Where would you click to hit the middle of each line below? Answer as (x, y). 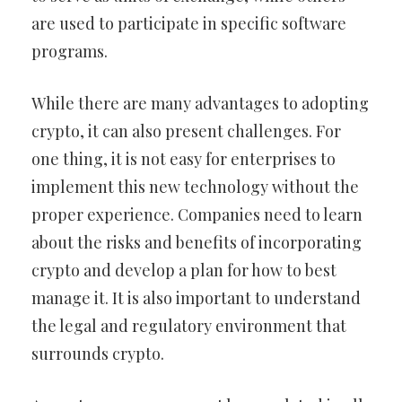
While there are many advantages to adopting (200, 103)
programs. (70, 51)
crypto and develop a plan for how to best (184, 270)
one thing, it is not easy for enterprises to (184, 158)
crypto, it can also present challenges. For (186, 131)
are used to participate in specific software (189, 23)
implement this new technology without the (195, 186)
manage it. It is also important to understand (196, 297)
